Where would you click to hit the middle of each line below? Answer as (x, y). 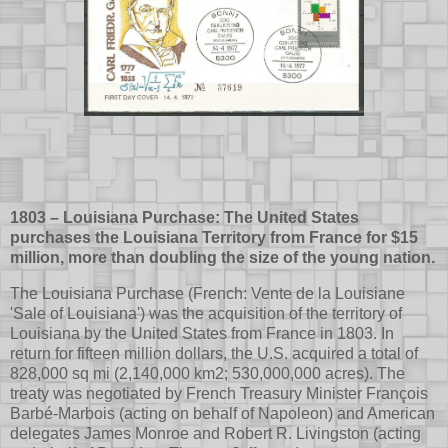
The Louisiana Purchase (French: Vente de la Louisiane (207, 293)
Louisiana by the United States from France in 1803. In (202, 333)
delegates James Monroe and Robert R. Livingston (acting (215, 433)
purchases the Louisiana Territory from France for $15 (214, 237)
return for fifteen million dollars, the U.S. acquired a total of (214, 353)
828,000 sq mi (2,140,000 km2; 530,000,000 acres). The (207, 373)
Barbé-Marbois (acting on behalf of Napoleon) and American (222, 413)
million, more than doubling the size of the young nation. (222, 257)
